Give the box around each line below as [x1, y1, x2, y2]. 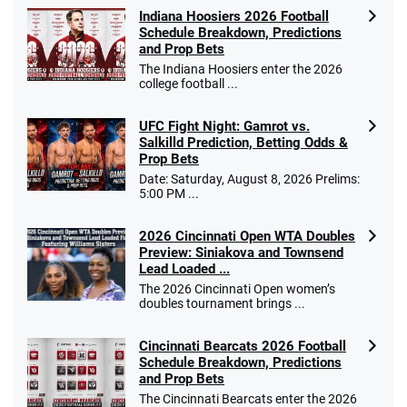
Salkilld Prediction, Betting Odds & [139, 134, 348, 151]
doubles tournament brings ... [139, 295, 305, 311]
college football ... [139, 75, 238, 91]
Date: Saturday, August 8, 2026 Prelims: [139, 171, 360, 186]
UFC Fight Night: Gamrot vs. [139, 117, 310, 134]
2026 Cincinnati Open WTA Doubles [139, 227, 355, 244]
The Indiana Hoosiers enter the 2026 [139, 61, 342, 76]
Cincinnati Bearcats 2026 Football [139, 337, 346, 354]
